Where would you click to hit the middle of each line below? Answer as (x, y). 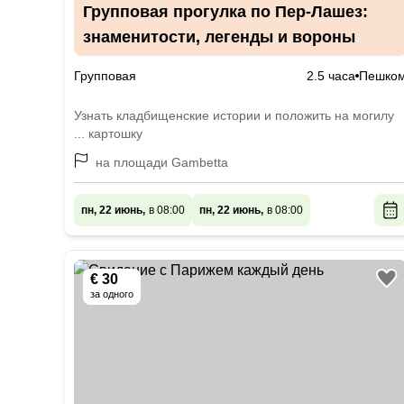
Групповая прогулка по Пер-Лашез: (225, 12)
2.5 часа (331, 76)
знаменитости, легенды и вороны (219, 37)
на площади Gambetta (162, 162)
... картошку (108, 133)
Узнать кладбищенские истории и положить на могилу (234, 115)
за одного (112, 294)
